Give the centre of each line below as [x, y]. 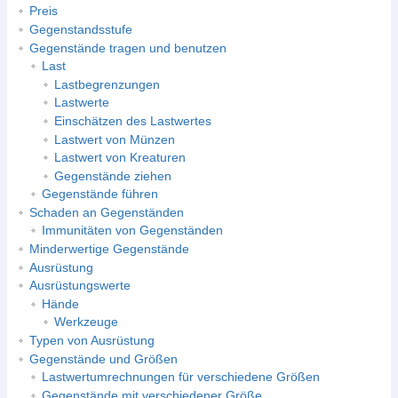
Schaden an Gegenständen [106, 212]
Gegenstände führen [99, 194]
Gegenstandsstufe [80, 29]
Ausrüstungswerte [80, 286]
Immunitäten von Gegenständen [132, 231]
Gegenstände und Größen [103, 358]
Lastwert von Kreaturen [119, 158]
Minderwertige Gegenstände [109, 249]
